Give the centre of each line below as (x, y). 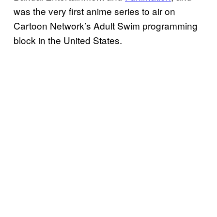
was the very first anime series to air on (94, 11)
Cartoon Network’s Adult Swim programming (106, 25)
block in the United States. (68, 40)
